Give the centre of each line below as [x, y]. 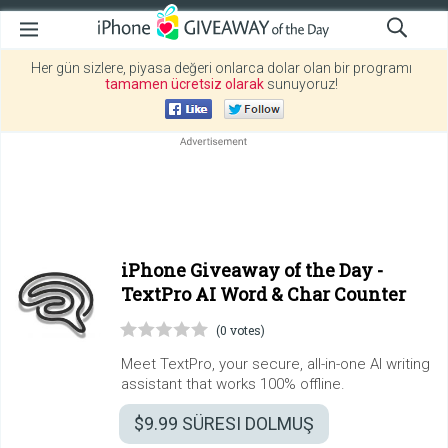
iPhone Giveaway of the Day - [252, 270]
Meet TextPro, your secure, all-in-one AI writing [275, 364]
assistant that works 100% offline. [233, 384]
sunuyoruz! [301, 84]
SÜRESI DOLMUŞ [246, 423]
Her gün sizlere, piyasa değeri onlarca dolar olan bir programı [221, 68]
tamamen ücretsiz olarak [184, 84]
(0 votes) [240, 330]
